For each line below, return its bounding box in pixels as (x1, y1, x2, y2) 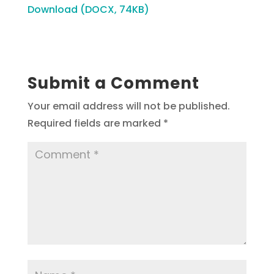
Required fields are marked (27, 116, 163, 130)
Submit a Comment (27, 72, 199, 94)
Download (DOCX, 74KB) (27, 2, 149, 17)
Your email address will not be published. (27, 98, 230, 113)
